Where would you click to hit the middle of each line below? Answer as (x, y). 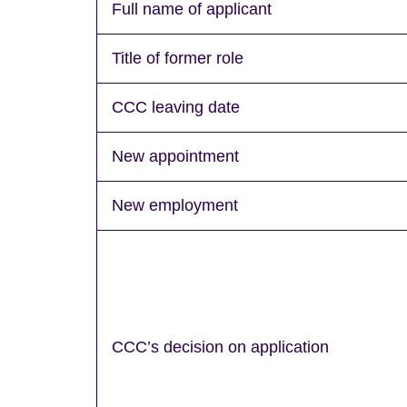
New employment (175, 205)
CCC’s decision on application (220, 347)
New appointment (175, 156)
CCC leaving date (176, 107)
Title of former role (178, 58)
